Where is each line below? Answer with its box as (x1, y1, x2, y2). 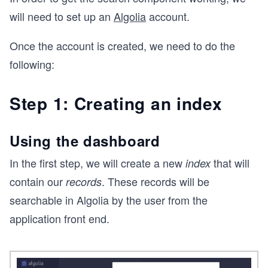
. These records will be (102, 173, 209, 189)
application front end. (10, 211, 109, 226)
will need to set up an (10, 8, 114, 24)
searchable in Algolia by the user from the (10, 192, 208, 208)
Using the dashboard (10, 130, 160, 151)
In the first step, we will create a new (10, 155, 185, 170)
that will (211, 155, 249, 170)
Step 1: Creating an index (10, 91, 223, 115)
